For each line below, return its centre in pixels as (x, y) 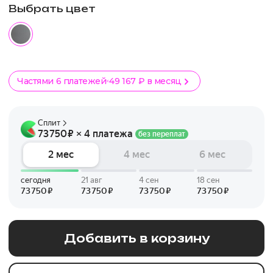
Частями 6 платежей (62, 81)
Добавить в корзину (136, 238)
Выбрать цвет (52, 9)
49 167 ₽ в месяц (145, 81)
